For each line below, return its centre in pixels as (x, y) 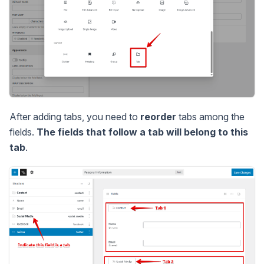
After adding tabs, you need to (75, 117)
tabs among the (210, 117)
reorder (158, 117)
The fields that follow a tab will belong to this (142, 132)
